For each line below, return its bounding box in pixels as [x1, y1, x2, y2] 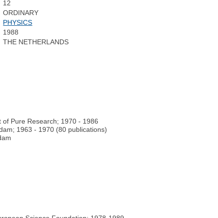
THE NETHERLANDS [3, 38, 69, 46]
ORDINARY [3, 9, 39, 17]
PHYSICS [3, 18, 33, 27]
